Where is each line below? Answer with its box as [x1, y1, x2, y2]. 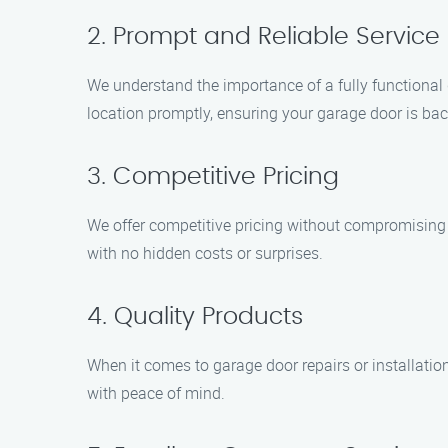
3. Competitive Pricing [87, 165, 339, 189]
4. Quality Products [87, 305, 303, 329]
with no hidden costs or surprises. [87, 242, 323, 264]
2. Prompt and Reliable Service [87, 25, 440, 49]
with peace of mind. [87, 382, 225, 404]
